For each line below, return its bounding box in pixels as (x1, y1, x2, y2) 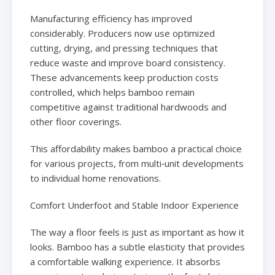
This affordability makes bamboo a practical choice (29, 142, 242, 155)
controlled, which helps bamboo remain (29, 86, 195, 99)
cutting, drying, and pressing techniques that (29, 42, 218, 55)
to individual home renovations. (29, 172, 161, 185)
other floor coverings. (29, 115, 122, 128)
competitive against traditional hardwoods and (29, 101, 227, 114)
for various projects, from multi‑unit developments (29, 157, 244, 170)
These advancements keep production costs (29, 71, 219, 84)
